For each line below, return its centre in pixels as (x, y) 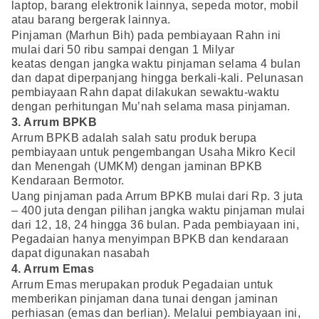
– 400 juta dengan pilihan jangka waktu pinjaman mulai (158, 211)
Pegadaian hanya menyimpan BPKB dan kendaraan (150, 239)
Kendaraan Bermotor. (68, 181)
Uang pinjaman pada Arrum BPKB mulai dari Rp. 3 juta (157, 197)
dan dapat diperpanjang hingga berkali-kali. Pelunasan (158, 78)
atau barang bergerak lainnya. (91, 20)
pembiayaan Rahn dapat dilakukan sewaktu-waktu (145, 93)
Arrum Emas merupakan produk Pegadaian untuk (142, 285)
